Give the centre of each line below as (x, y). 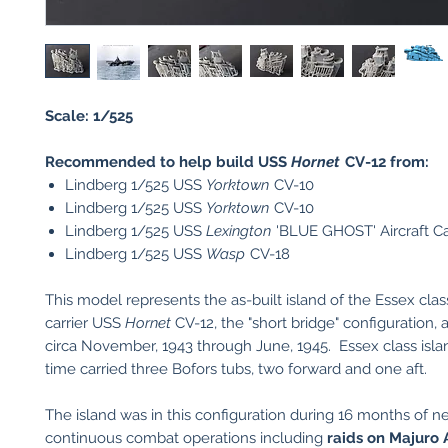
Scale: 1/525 (89, 116)
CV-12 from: (385, 162)
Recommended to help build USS (168, 162)
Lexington (238, 231)
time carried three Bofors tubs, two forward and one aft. (238, 369)
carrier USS (85, 323)
